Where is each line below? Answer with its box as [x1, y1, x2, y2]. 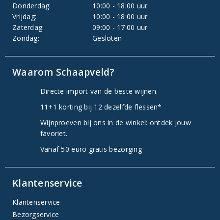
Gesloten [92, 33, 122, 43]
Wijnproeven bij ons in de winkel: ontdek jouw [40, 118, 191, 128]
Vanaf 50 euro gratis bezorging [40, 144, 142, 154]
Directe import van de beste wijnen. [40, 86, 158, 96]
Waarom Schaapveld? [12, 66, 114, 79]
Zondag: [12, 33, 39, 43]
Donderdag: [12, 1, 51, 11]
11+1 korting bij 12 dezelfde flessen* [40, 102, 162, 112]
